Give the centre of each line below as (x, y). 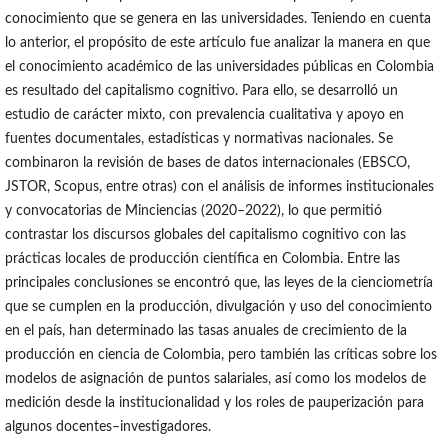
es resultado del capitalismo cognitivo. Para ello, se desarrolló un (201, 90)
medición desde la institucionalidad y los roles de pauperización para (214, 402)
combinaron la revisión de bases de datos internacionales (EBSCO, (207, 162)
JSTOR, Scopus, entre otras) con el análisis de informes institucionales (219, 186)
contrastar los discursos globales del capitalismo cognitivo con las (205, 234)
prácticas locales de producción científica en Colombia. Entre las (202, 258)
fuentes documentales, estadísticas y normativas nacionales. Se (198, 138)
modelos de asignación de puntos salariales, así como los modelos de (215, 378)
